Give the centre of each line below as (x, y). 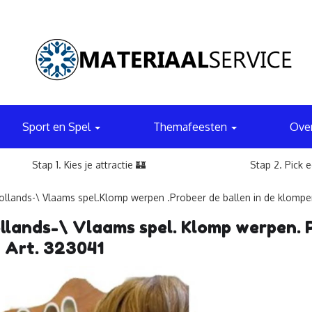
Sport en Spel (58, 127)
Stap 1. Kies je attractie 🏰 (89, 165)
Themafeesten (192, 127)
